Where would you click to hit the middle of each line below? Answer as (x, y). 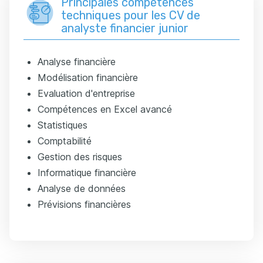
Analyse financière (77, 61)
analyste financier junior (125, 28)
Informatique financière (87, 172)
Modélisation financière (88, 77)
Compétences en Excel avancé (105, 109)
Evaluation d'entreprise (86, 93)
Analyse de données (82, 188)
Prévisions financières (84, 204)
